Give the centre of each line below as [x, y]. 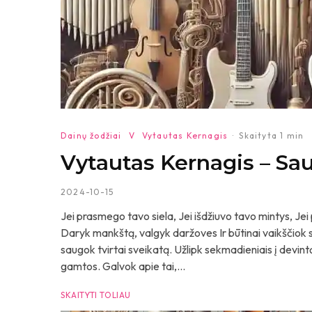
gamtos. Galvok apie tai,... [123, 266]
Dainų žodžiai [91, 135]
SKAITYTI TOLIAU [96, 295]
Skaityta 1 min [272, 135]
